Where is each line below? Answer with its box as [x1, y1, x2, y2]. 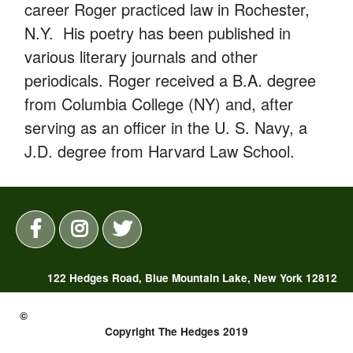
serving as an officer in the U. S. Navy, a [24, 115, 308, 139]
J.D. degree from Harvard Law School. [24, 139, 295, 162]
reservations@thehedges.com [158, 293, 314, 309]
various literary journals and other [24, 44, 258, 68]
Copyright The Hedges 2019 [105, 323, 248, 339]
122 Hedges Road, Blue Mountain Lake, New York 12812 [47, 269, 337, 285]
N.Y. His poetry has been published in [24, 20, 292, 44]
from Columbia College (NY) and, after [24, 91, 294, 115]
